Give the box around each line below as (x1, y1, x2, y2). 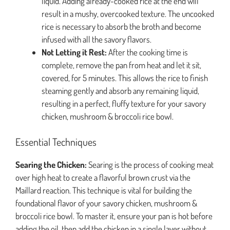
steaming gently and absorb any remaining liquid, (42, 85, 199, 96)
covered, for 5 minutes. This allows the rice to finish (42, 72, 208, 83)
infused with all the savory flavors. (42, 33, 151, 45)
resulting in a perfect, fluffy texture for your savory (42, 98, 206, 109)
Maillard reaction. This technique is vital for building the (15, 185, 192, 196)
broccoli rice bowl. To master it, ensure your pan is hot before (15, 210, 213, 222)
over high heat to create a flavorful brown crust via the (15, 172, 190, 183)
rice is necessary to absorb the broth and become (42, 21, 201, 32)
